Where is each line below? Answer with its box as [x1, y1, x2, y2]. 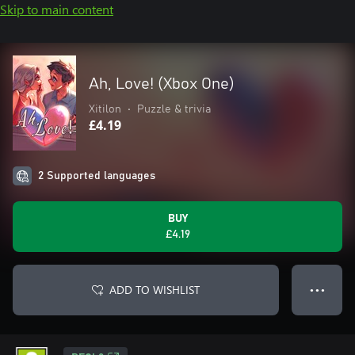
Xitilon [89, 104, 121, 115]
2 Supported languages [38, 170, 155, 181]
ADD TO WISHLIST [109, 282, 200, 297]
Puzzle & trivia [137, 104, 211, 115]
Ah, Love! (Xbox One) [89, 76, 235, 92]
